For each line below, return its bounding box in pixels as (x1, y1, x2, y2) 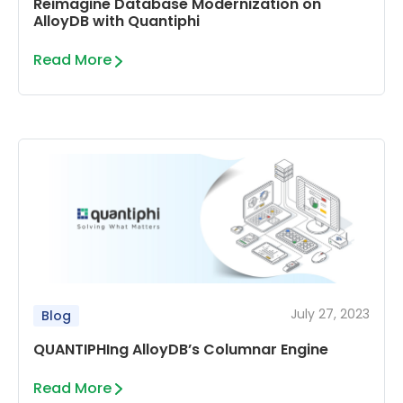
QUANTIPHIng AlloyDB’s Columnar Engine (33, 339, 328, 361)
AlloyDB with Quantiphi (33, 11, 200, 32)
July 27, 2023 (291, 305, 370, 324)
